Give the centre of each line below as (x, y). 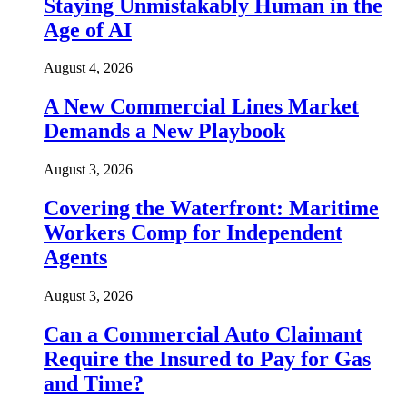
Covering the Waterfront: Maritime (211, 208)
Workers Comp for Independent (193, 233)
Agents (75, 258)
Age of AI (88, 30)
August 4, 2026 (88, 68)
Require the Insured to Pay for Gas (207, 358)
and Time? (94, 383)
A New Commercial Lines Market (201, 107)
